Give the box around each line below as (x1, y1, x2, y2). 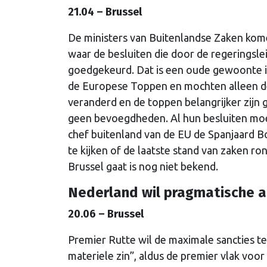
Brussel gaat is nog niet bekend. (68, 160, 218, 173)
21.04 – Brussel (68, 5, 142, 19)
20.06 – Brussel (68, 207, 144, 221)
